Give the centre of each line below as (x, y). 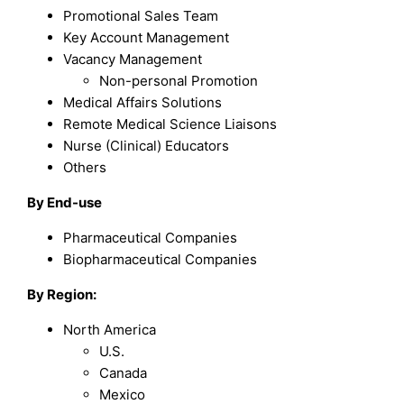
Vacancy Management (133, 59)
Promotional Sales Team (141, 15)
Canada (124, 372)
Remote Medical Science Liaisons (170, 124)
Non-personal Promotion (179, 80)
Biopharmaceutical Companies (161, 259)
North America (110, 329)
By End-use (65, 202)
